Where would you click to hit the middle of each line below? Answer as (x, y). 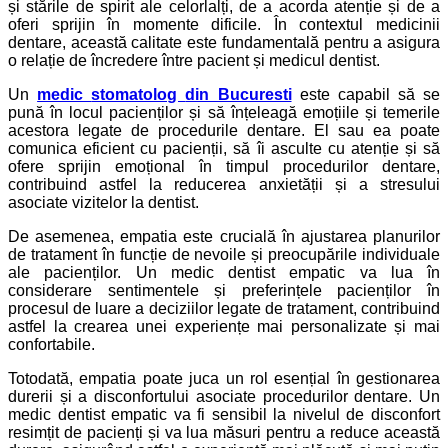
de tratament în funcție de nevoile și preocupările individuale (224, 254)
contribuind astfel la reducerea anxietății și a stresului (224, 184)
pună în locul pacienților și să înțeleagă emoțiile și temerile (224, 112)
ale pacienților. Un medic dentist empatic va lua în (224, 272)
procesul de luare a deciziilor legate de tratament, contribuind (224, 308)
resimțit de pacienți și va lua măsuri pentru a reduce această (224, 432)
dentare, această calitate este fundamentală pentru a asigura (224, 42)
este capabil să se (365, 94)
